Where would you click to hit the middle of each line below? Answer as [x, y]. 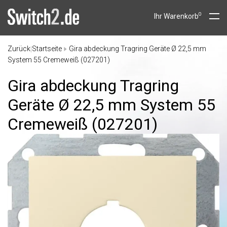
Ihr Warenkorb [176, 16]
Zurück [19, 49]
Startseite [47, 49]
